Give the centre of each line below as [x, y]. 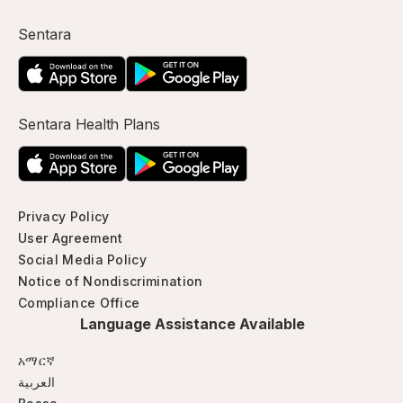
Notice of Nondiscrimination [111, 281]
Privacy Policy [64, 216]
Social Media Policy [83, 260]
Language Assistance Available [193, 324]
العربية [37, 382]
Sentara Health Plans [90, 124]
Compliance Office [79, 303]
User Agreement [71, 238]
